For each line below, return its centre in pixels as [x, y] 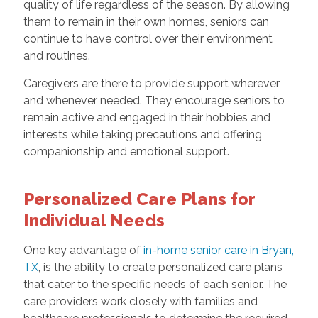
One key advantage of [83, 251]
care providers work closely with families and [140, 302]
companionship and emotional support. [126, 152]
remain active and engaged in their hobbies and [147, 118]
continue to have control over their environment [148, 39]
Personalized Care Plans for [139, 199]
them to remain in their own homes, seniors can [146, 22]
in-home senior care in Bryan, [218, 251]
